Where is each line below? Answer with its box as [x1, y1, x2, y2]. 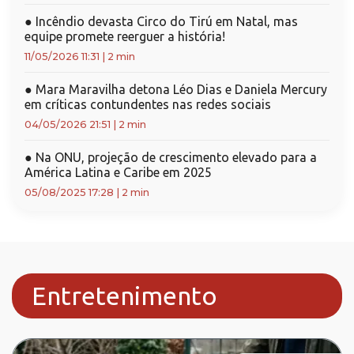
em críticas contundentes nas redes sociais [24, 97, 271, 111]
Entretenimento [32, 281, 217, 310]
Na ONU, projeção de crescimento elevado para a [32, 150, 317, 164]
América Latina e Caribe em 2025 [24, 165, 212, 179]
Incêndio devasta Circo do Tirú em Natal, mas [32, 14, 298, 28]
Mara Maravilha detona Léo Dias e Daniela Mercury [32, 82, 327, 96]
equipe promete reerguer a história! [24, 29, 225, 43]
